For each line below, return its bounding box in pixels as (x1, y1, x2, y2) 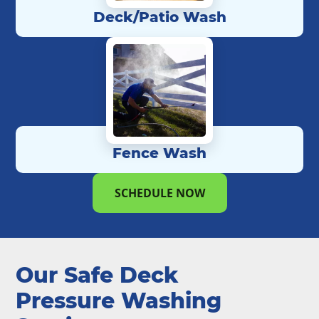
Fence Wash (113, 145, 206, 162)
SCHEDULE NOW (114, 185, 205, 202)
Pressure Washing (16, 288, 221, 315)
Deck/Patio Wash (93, 9, 226, 26)
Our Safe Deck (16, 262, 179, 289)
